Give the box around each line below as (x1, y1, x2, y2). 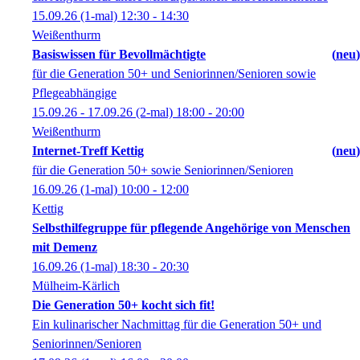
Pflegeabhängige (32, 86, 117, 100)
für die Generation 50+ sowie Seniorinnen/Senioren (32, 163, 293, 177)
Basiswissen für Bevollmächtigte (32, 47, 206, 61)
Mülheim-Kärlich (32, 279, 120, 292)
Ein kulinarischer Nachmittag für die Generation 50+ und (32, 317, 321, 331)
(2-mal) (133, 105, 176, 119)
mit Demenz (32, 240, 97, 254)
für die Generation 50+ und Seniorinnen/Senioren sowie (32, 67, 316, 80)
